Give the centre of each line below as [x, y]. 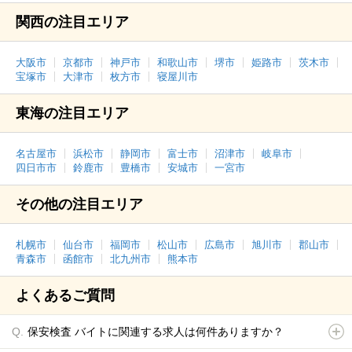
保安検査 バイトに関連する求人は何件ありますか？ [156, 332]
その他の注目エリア [79, 204]
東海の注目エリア [72, 113]
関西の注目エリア [72, 22]
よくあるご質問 [65, 295]
